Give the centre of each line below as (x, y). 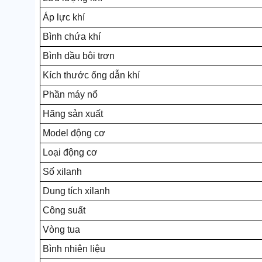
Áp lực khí (64, 17)
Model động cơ (74, 133)
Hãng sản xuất (73, 113)
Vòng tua (61, 229)
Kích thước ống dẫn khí (91, 75)
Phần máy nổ (70, 94)
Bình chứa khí (72, 36)
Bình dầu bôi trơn (79, 56)
